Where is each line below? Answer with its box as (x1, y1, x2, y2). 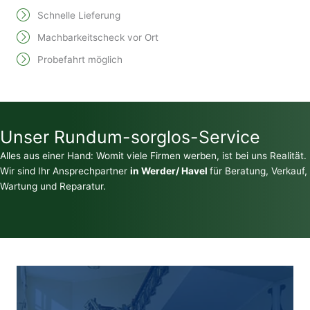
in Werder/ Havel (130, 165, 210, 177)
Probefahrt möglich (37, 54, 122, 66)
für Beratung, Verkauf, (210, 165, 307, 177)
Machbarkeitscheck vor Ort (37, 32, 158, 44)
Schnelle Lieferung (37, 10, 120, 21)
